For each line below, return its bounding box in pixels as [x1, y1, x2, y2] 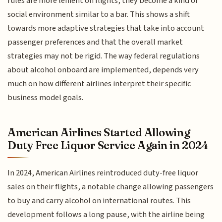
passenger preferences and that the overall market [7, 36, 183, 49]
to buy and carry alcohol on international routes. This [7, 194, 191, 207]
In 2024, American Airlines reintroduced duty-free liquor [7, 166, 199, 179]
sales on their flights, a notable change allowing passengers [7, 180, 214, 193]
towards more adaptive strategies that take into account [7, 22, 205, 35]
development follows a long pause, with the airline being [7, 208, 205, 221]
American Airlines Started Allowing [7, 125, 190, 139]
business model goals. [7, 92, 84, 104]
